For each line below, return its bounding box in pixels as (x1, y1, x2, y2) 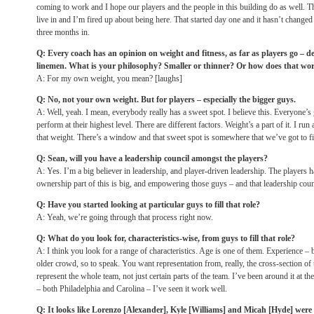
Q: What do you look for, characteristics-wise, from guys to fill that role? (36, 233, 295, 243)
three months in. (36, 27, 90, 37)
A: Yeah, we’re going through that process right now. (36, 212, 213, 222)
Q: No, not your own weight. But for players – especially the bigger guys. (36, 95, 296, 104)
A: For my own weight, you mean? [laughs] (36, 74, 182, 83)
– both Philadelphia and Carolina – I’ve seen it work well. (36, 284, 227, 294)
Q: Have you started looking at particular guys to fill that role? (36, 200, 260, 210)
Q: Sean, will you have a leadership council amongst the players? (36, 153, 268, 163)
